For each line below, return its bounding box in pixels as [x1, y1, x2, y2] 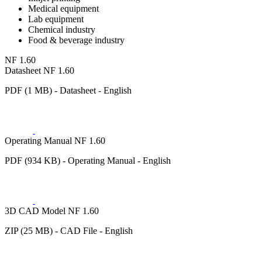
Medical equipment [28, 4, 99, 14]
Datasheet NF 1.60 [5, 65, 74, 76]
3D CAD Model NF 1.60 [5, 206, 99, 216]
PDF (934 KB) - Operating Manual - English [5, 156, 171, 166]
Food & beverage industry [28, 35, 125, 46]
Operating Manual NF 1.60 [5, 136, 105, 146]
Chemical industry [28, 25, 95, 35]
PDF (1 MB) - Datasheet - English [5, 85, 132, 96]
